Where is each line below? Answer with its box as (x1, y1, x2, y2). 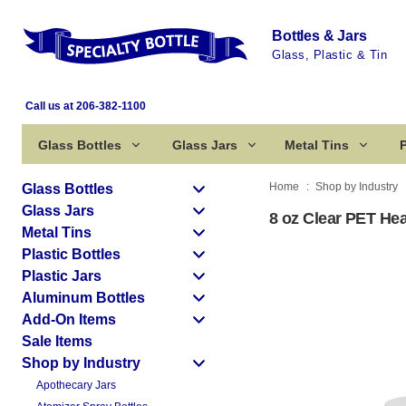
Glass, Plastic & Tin (272, 47, 387, 62)
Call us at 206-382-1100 (25, 100, 146, 112)
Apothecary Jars (36, 379, 116, 391)
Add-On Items (22, 312, 116, 327)
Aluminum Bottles (22, 290, 145, 305)
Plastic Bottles (22, 246, 121, 262)
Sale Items (22, 333, 92, 349)
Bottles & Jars (272, 27, 367, 43)
